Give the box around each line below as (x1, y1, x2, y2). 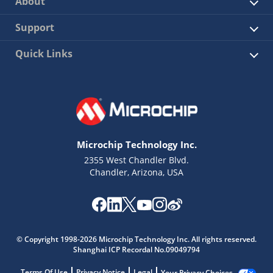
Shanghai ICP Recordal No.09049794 (73, 244, 200, 255)
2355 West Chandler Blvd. (84, 154, 189, 166)
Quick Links (15, 47, 73, 60)
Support (15, 21, 54, 34)
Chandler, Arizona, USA (90, 166, 183, 179)
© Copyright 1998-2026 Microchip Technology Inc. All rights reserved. (16, 234, 257, 245)
